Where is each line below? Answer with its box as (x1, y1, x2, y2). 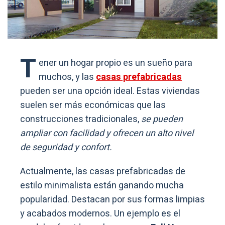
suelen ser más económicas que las (20, 98, 166, 112)
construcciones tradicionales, (20, 112, 141, 126)
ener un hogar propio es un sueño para (39, 56, 192, 70)
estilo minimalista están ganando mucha (20, 178, 184, 192)
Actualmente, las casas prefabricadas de (20, 164, 185, 178)
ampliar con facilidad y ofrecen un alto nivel (20, 126, 193, 140)
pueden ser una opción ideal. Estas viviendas (20, 84, 200, 98)
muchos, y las (39, 70, 96, 84)
